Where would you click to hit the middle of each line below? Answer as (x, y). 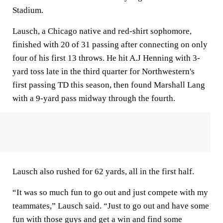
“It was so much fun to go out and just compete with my (110, 192)
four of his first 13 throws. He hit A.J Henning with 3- (106, 58)
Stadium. (28, 10)
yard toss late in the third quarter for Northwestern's (104, 71)
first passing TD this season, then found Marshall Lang (109, 85)
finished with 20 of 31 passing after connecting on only (110, 45)
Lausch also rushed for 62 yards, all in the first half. (103, 171)
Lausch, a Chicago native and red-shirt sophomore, (102, 31)
